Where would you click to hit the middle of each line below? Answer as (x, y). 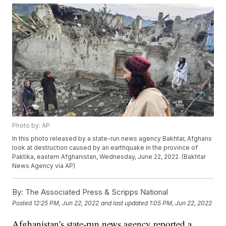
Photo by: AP (31, 126)
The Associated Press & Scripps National (96, 192)
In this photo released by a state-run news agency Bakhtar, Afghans (112, 139)
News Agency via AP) (44, 166)
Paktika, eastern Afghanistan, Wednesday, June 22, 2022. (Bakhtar (109, 157)
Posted (23, 203)
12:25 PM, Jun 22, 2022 (66, 203)
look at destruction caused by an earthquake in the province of (105, 148)
